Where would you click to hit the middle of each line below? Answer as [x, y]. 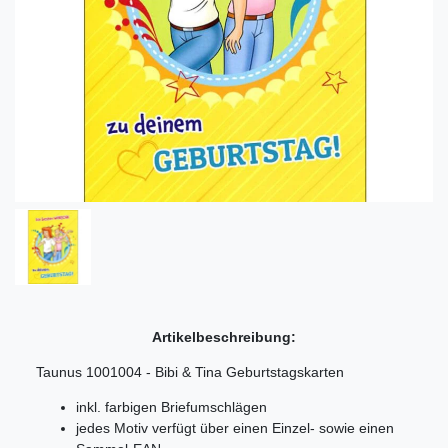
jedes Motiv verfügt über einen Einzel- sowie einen [235, 427]
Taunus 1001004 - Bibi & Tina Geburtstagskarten [190, 371]
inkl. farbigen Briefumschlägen [171, 406]
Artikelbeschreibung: [224, 336]
